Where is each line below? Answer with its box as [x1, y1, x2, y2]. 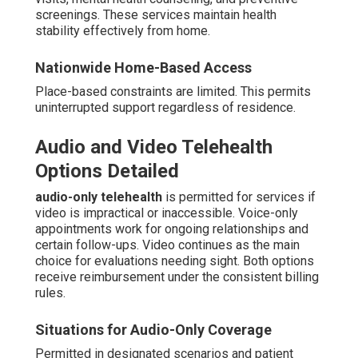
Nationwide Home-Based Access [35, 59, 252, 77]
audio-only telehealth [35, 189, 162, 205]
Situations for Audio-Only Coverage [35, 321, 272, 339]
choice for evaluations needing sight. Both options [35, 253, 314, 269]
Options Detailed [35, 160, 179, 183]
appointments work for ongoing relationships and [35, 221, 308, 237]
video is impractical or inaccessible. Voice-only [35, 205, 298, 221]
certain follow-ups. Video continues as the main [35, 237, 300, 253]
